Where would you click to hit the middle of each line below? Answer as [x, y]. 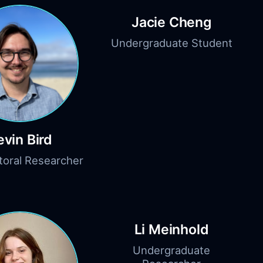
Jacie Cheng [171, 23]
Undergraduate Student [171, 43]
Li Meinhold [171, 230]
